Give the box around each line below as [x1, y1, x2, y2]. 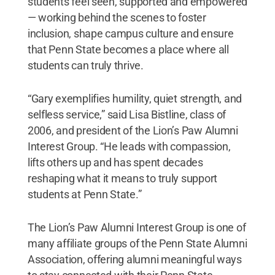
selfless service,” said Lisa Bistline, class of [27, 107, 227, 121]
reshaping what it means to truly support [27, 171, 217, 185]
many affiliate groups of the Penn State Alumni [27, 236, 247, 250]
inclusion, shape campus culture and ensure [27, 26, 234, 40]
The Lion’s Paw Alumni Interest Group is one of [27, 220, 246, 234]
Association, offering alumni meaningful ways [27, 252, 242, 266]
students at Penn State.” [27, 187, 142, 201]
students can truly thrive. [27, 58, 144, 72]
